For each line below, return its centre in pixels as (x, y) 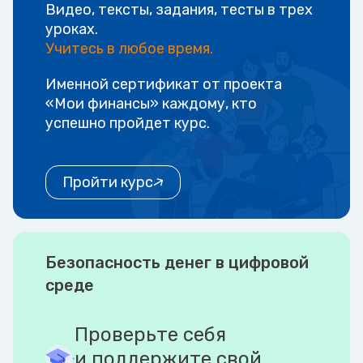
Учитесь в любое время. (129, 49)
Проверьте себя (150, 335)
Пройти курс (108, 183)
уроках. (72, 30)
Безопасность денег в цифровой (177, 263)
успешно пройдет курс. (128, 124)
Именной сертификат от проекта (164, 85)
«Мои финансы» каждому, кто (151, 104)
